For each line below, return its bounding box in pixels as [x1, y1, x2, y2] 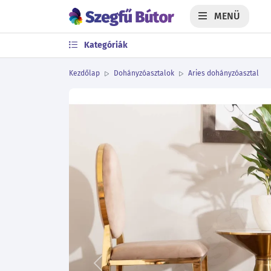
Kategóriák [82, 40, 128, 50]
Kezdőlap [69, 69, 100, 77]
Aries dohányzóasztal [188, 69, 259, 77]
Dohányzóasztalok [114, 69, 174, 77]
